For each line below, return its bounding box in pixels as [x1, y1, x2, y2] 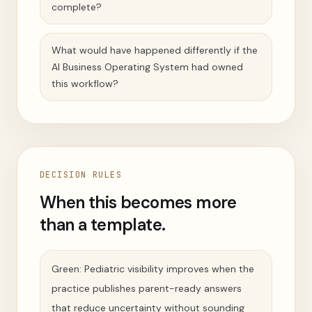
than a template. [40, 214, 166, 235]
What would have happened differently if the [52, 44, 258, 56]
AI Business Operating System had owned [52, 61, 243, 73]
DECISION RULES [40, 169, 123, 180]
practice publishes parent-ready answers [52, 282, 242, 295]
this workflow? [52, 77, 118, 90]
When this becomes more [40, 192, 237, 213]
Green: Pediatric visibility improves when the [52, 263, 254, 275]
